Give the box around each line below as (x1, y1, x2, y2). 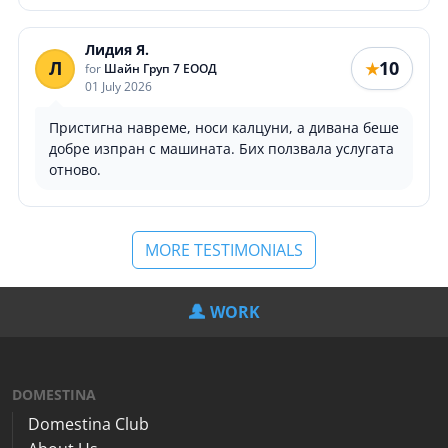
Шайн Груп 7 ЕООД (104, 60, 217, 78)
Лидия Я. (85, 40, 149, 60)
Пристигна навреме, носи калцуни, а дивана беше (49, 118, 399, 138)
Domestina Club (28, 413, 149, 436)
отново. (49, 160, 101, 180)
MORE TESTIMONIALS (145, 239, 303, 262)
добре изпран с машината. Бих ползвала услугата (49, 139, 394, 159)
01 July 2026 (85, 78, 152, 96)
